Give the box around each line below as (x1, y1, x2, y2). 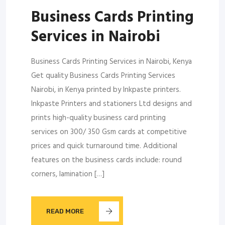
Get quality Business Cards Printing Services (31, 69, 175, 82)
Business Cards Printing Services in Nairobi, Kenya (31, 55, 192, 68)
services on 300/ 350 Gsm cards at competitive (31, 126, 187, 138)
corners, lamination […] (31, 168, 104, 180)
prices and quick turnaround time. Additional (31, 140, 177, 152)
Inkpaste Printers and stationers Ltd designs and (31, 97, 192, 110)
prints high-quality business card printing (31, 111, 166, 124)
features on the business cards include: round (31, 154, 182, 166)
